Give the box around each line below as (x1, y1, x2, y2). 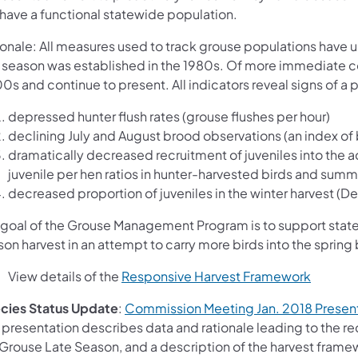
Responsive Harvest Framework (121, 268, 311, 285)
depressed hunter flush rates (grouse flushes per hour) (8, 108, 330, 125)
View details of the (8, 268, 121, 285)
